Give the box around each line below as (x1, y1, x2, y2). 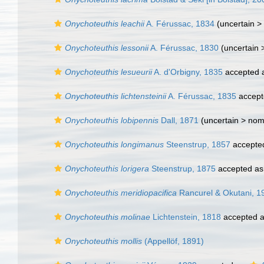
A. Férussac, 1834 (144, 19, 214, 28)
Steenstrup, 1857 (164, 140, 230, 149)
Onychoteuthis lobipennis (65, 115, 159, 125)
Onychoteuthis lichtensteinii (65, 91, 166, 101)
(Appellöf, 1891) (142, 236, 204, 246)
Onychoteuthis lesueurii (65, 67, 152, 77)
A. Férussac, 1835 (166, 91, 236, 101)
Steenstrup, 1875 (149, 164, 216, 173)
